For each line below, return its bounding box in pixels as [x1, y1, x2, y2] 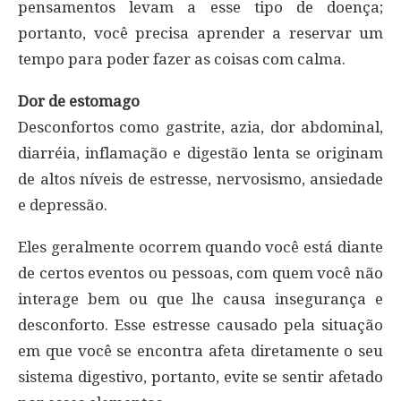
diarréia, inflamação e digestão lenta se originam [18, 144, 383, 163]
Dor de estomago [18, 92, 140, 111]
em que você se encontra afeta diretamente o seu [18, 342, 383, 361]
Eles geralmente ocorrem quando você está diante [18, 238, 383, 257]
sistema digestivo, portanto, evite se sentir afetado [18, 368, 383, 387]
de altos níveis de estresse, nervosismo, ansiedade [18, 170, 383, 189]
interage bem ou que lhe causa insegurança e [18, 290, 383, 309]
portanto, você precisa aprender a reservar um [18, 24, 383, 43]
